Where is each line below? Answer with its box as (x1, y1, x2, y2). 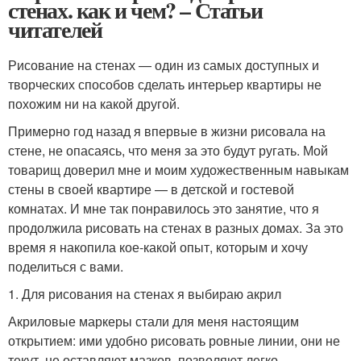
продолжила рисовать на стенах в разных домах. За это (8, 218, 343, 237)
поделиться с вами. (8, 257, 123, 276)
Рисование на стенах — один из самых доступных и (8, 56, 319, 74)
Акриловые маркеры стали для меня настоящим (8, 312, 299, 330)
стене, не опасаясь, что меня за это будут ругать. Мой (8, 141, 328, 160)
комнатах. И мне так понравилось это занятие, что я (8, 199, 319, 218)
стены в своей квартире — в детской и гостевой (8, 180, 294, 198)
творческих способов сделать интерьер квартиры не (8, 75, 322, 93)
